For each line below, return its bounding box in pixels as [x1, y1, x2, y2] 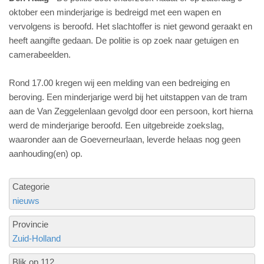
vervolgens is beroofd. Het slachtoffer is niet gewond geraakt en [9, 21, 252, 31]
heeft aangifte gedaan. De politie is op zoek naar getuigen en [9, 35, 239, 45]
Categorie [12, 181, 49, 192]
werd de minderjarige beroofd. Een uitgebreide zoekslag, [9, 120, 224, 130]
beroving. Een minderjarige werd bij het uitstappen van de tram [9, 92, 247, 102]
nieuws [12, 196, 39, 206]
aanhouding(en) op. [9, 148, 82, 159]
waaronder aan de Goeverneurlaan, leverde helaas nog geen [9, 134, 240, 144]
